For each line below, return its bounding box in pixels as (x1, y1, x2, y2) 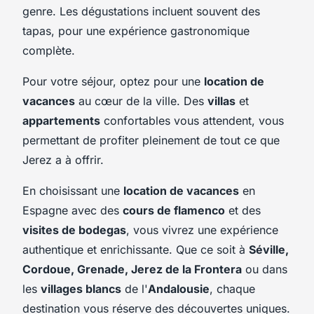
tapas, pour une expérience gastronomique (22, 23, 250, 38)
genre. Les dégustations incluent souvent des (22, 4, 260, 18)
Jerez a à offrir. (22, 152, 104, 167)
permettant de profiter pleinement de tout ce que (22, 132, 280, 147)
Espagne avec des (22, 203, 123, 217)
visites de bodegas (22, 222, 126, 237)
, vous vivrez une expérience (126, 222, 278, 237)
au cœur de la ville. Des (75, 93, 207, 108)
